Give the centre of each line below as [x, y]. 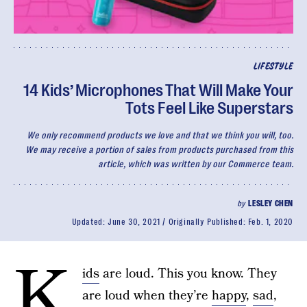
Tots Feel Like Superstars [209, 108]
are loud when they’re [147, 296]
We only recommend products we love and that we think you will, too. [160, 135]
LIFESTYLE [273, 67]
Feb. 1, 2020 [270, 222]
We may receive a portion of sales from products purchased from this [159, 149]
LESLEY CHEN [271, 204]
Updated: [89, 222]
